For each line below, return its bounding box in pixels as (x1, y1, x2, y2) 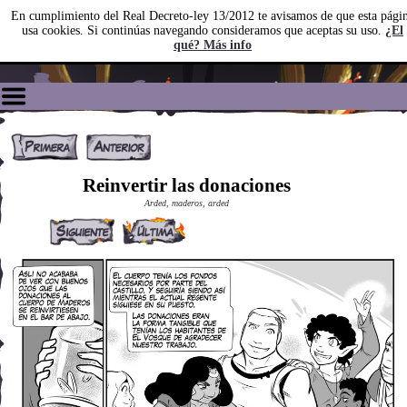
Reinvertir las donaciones (82, 174, 291, 196)
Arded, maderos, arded (144, 198, 229, 208)
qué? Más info (174, 38, 252, 52)
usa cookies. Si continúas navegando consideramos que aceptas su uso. (22, 24, 385, 37)
